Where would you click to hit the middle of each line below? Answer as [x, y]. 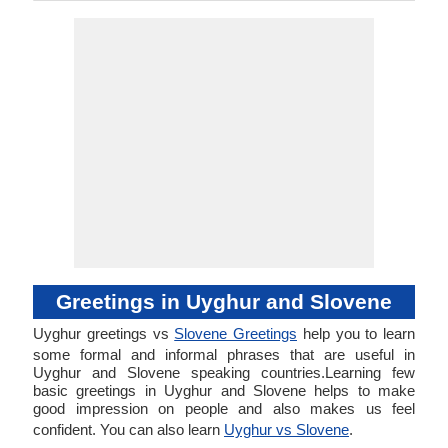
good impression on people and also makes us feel [224, 408]
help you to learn [356, 333]
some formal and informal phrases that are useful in [224, 354]
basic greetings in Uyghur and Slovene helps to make [224, 390]
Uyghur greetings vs [104, 333]
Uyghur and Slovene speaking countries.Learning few [224, 372]
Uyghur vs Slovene [286, 429]
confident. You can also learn [128, 429]
